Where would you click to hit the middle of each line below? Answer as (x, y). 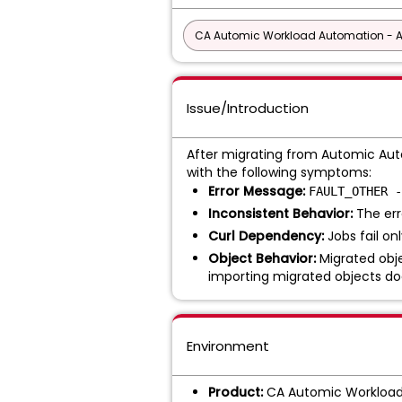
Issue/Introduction (248, 108)
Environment (228, 346)
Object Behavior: (262, 258)
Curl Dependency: (266, 236)
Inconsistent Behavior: (280, 214)
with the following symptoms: (279, 172)
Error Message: (257, 191)
